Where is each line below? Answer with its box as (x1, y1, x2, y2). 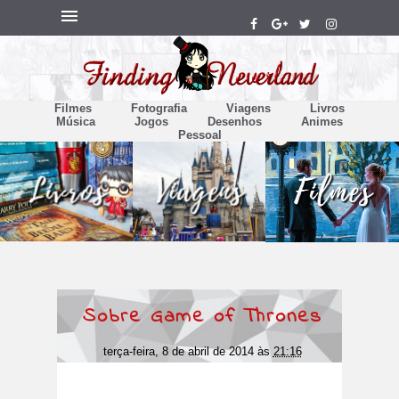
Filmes (54, 102, 92, 116)
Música (56, 115, 95, 129)
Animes (301, 115, 343, 129)
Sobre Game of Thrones (82, 303, 322, 332)
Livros (310, 102, 345, 116)
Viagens (226, 102, 271, 116)
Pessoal (177, 128, 222, 142)
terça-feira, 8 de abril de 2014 (102, 345, 257, 359)
